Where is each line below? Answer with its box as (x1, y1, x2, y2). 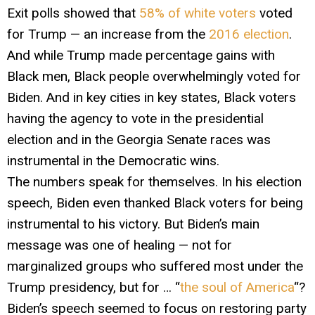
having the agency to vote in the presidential (7, 110, 264, 127)
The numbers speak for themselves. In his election (7, 173, 302, 190)
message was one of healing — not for (7, 236, 232, 253)
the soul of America (180, 278, 294, 295)
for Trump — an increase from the (7, 25, 209, 42)
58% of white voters (139, 4, 256, 21)
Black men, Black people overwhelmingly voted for (7, 67, 301, 84)
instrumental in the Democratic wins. (7, 152, 219, 169)
